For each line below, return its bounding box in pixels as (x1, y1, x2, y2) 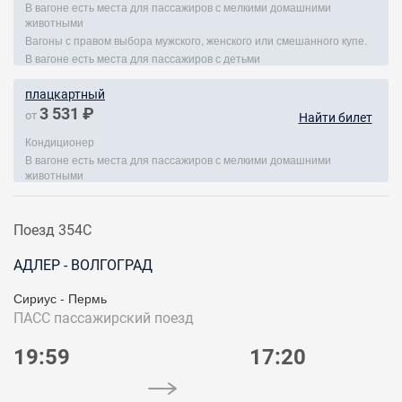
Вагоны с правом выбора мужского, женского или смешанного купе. (25, 32, 367, 48)
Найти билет (298, 110, 372, 125)
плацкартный (25, 87, 105, 101)
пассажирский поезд (54, 310, 194, 327)
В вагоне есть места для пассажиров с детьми (25, 50, 260, 66)
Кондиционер (25, 134, 94, 149)
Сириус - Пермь (13, 289, 107, 307)
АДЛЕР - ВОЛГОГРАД (13, 257, 153, 274)
